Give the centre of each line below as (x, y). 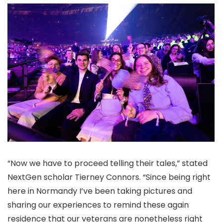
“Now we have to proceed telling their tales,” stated (108, 163)
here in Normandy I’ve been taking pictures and (100, 191)
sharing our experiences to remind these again (98, 205)
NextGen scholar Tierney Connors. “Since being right (109, 177)
